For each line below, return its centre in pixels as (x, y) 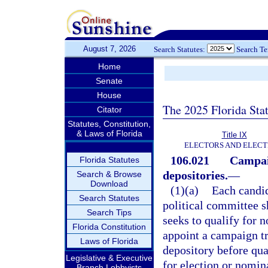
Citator (109, 109)
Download (109, 184)
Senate (109, 81)
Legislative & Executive (109, 258)
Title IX (234, 135)
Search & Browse (109, 174)
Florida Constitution (109, 227)
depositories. (195, 175)
